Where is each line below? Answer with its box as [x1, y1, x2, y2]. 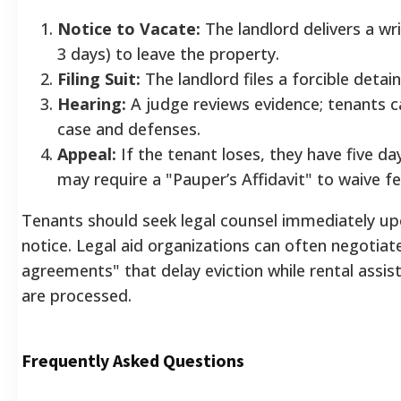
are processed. [21, 284, 132, 306]
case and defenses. [57, 117, 200, 140]
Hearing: [57, 92, 126, 115]
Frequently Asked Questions [21, 349, 244, 371]
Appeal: [57, 142, 116, 165]
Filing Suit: [57, 67, 141, 90]
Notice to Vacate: [57, 17, 200, 39]
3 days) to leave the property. [57, 42, 279, 64]
